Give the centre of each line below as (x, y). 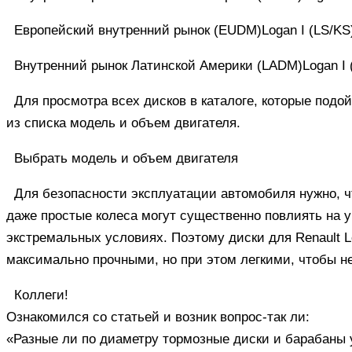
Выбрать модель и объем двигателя (126, 158)
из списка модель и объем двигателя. (123, 123)
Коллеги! (41, 295)
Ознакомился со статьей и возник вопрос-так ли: (158, 317)
